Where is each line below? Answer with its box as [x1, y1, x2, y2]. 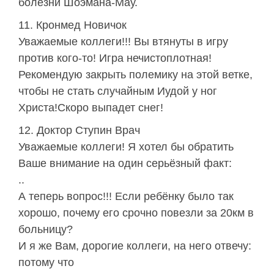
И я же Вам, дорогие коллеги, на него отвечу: [18, 240, 251, 253]
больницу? [18, 223, 73, 236]
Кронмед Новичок [36, 19, 127, 32]
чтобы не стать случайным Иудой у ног [18, 85, 217, 98]
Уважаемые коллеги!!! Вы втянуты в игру [18, 35, 228, 48]
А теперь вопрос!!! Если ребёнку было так [18, 190, 234, 203]
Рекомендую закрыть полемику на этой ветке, [18, 68, 253, 81]
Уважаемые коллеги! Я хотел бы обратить [18, 141, 234, 154]
